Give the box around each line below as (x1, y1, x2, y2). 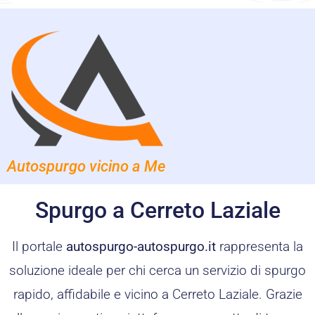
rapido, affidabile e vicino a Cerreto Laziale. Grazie (13, 285, 302, 302)
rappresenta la (216, 238, 303, 255)
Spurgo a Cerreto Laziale (34, 196, 281, 224)
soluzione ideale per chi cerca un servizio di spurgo (9, 262, 306, 278)
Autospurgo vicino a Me (7, 157, 165, 175)
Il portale (12, 238, 66, 255)
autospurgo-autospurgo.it (66, 238, 216, 255)
